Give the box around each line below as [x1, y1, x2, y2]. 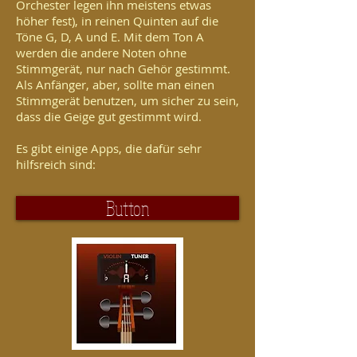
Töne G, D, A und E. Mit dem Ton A [16, 29, 204, 45]
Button [105, 195, 150, 222]
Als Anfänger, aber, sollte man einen [16, 76, 214, 93]
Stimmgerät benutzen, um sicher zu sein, [16, 92, 239, 109]
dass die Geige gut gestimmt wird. [16, 108, 202, 125]
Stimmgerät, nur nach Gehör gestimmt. [16, 61, 230, 77]
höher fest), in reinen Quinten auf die [16, 13, 218, 29]
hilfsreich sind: [16, 156, 96, 173]
